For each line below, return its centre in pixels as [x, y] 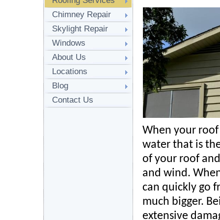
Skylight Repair [80, 29]
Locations [70, 71]
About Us [69, 57]
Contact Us [73, 100]
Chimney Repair [82, 14]
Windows [69, 43]
